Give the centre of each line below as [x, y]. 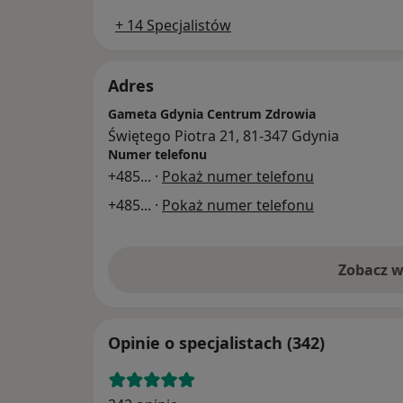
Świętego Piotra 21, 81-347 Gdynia [224, 136]
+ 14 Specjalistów [173, 26]
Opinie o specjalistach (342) [216, 343]
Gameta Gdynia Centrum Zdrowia [212, 114]
